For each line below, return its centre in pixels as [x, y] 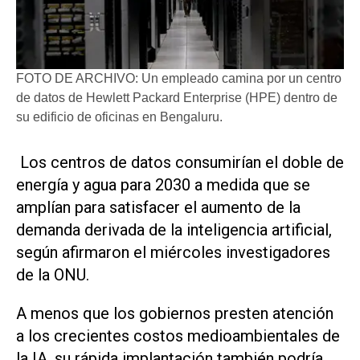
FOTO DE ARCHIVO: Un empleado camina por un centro [179, 78]
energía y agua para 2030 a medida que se [163, 184]
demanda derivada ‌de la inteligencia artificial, [174, 229]
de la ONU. [53, 274]
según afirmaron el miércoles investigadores [173, 252]
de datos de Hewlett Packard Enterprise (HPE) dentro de [177, 97]
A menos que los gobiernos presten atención [175, 314]
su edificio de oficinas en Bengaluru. [119, 117]
